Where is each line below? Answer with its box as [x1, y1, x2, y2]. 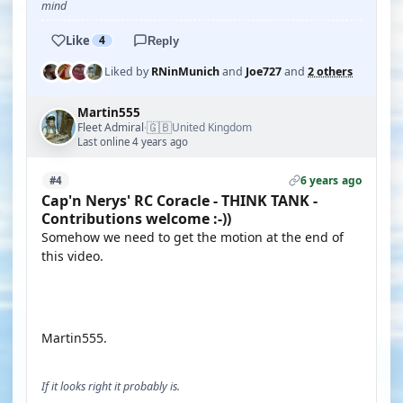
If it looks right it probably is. [41, 379, 180, 394]
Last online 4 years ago [77, 135, 188, 148]
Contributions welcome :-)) [41, 209, 231, 228]
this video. [41, 247, 103, 264]
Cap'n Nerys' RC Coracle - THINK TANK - [41, 191, 318, 210]
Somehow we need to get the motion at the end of [41, 228, 344, 246]
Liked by [104, 64, 151, 79]
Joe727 [246, 64, 282, 79]
